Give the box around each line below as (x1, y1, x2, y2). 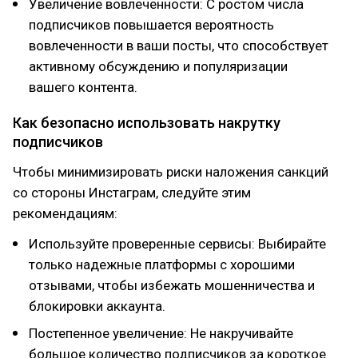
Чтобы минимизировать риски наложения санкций (13, 164, 328, 180)
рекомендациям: (13, 205, 117, 221)
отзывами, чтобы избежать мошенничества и (29, 277, 315, 293)
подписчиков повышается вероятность (29, 17, 274, 33)
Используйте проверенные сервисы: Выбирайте (29, 236, 326, 252)
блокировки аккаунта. (29, 298, 165, 314)
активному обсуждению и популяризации (29, 58, 288, 74)
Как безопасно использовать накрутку (13, 114, 280, 131)
